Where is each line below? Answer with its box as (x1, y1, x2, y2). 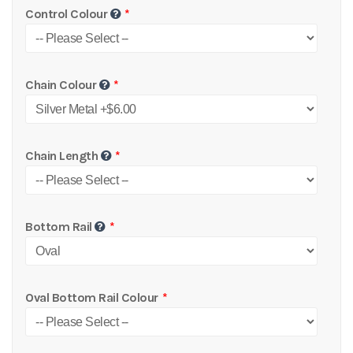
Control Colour (25, 6, 108, 21)
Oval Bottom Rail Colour (25, 290, 158, 305)
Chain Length (25, 148, 98, 163)
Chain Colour (25, 77, 97, 92)
